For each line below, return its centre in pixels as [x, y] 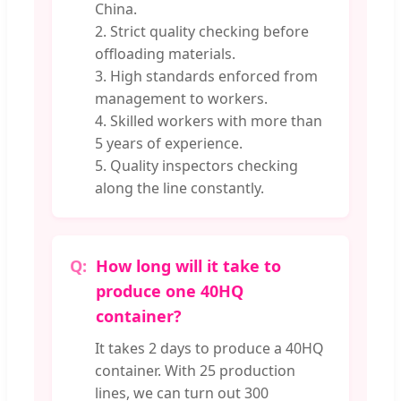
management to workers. [181, 99]
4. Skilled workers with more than [209, 121]
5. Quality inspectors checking [196, 166]
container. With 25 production [195, 371]
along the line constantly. [179, 188]
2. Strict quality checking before [202, 32]
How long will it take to [188, 266]
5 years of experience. [169, 144]
